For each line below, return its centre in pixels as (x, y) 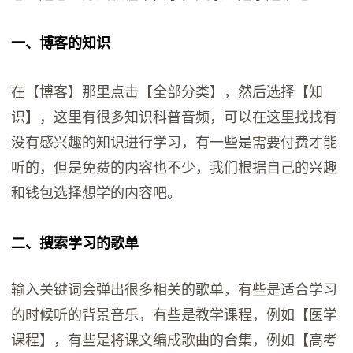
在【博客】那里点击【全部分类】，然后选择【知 (167, 93)
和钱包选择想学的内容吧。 (97, 193)
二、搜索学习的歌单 (75, 244)
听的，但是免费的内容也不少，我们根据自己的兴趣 (175, 168)
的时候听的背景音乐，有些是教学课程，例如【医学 (175, 315)
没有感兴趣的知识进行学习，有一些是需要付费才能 (175, 143)
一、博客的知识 (61, 44)
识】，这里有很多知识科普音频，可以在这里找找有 (175, 118)
